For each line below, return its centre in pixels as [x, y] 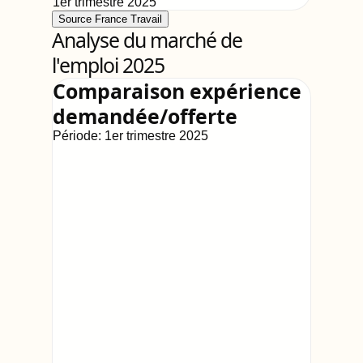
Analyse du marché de [147, 40]
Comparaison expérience [177, 91]
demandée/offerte [145, 116]
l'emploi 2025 [109, 65]
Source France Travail [110, 19]
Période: [79, 136]
